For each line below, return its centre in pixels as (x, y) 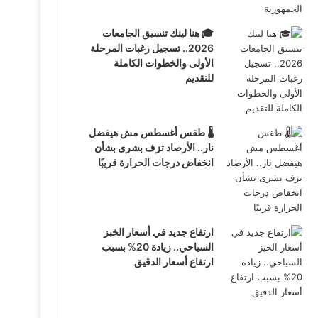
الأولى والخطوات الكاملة (163, 63)
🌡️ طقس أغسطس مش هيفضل (151, 132)
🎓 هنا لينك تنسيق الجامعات (158, 33)
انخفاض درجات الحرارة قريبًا (155, 162)
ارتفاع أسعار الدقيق (174, 262)
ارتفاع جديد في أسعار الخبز (158, 232)
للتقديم (199, 78)
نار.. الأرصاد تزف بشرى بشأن (154, 147)
